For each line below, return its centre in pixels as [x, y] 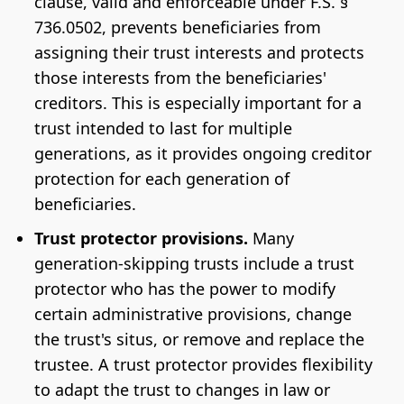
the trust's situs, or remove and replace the [199, 340]
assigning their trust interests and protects [199, 53]
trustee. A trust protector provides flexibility [203, 365]
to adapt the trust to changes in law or [182, 390]
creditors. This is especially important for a [197, 103]
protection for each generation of [161, 179]
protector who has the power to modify [184, 289]
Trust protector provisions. [141, 239]
